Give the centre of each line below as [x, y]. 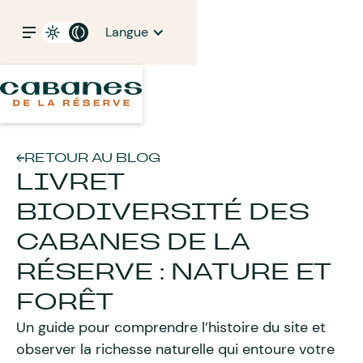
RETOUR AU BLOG [92, 158]
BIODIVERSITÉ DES [163, 212]
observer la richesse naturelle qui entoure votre [175, 349]
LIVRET [70, 182]
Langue [127, 32]
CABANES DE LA [133, 242]
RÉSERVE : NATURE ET [173, 272]
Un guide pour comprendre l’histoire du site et [171, 327]
